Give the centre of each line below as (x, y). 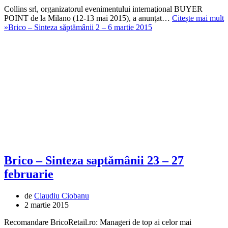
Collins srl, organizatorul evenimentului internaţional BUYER (103, 9)
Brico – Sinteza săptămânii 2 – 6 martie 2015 (80, 27)
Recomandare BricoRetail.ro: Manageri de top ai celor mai (98, 222)
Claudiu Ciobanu (62, 196)
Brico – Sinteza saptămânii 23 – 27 (94, 161)
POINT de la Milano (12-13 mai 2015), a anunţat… (88, 18)
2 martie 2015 (47, 205)
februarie (29, 174)
